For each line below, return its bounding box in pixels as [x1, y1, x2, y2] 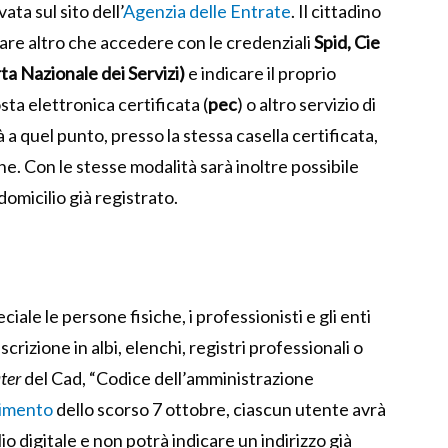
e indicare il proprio [185, 62, 336, 85]
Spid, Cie [314, 31, 380, 54]
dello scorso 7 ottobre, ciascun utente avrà [56, 398, 386, 421]
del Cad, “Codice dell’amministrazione [21, 367, 314, 390]
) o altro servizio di [237, 93, 376, 116]
